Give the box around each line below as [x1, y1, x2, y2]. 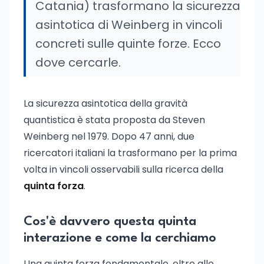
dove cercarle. [35, 54, 121, 71]
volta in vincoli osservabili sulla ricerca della [24, 163, 223, 176]
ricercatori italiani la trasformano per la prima [24, 146, 237, 160]
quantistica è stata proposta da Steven [24, 113, 205, 127]
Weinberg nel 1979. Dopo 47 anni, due [24, 130, 194, 143]
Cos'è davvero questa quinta [24, 215, 196, 228]
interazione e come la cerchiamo [24, 232, 216, 245]
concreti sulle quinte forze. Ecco [35, 35, 221, 52]
